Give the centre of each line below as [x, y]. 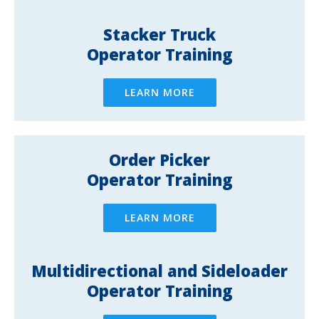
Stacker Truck [159, 34]
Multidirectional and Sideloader [159, 270]
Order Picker [159, 159]
